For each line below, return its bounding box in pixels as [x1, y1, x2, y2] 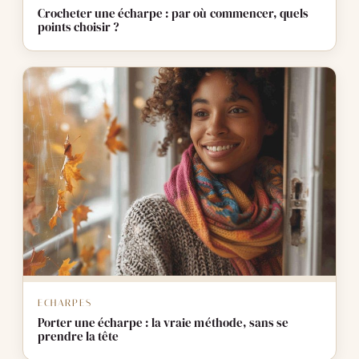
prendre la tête [37, 328, 119, 345]
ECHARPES [37, 297, 92, 309]
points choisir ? [37, 19, 120, 36]
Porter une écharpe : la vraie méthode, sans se [37, 314, 288, 331]
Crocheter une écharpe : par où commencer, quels [37, 6, 309, 22]
